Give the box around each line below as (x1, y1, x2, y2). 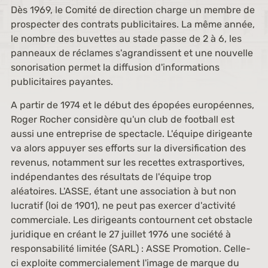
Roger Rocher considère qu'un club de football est (10, 114, 234, 125)
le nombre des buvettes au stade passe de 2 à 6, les (10, 33, 242, 44)
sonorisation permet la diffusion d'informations (10, 62, 220, 73)
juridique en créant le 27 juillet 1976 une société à (10, 229, 231, 240)
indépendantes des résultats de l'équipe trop (10, 171, 212, 182)
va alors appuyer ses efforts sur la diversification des (10, 142, 246, 154)
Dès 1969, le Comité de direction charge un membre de (10, 4, 255, 16)
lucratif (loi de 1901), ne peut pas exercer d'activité (10, 200, 236, 211)
